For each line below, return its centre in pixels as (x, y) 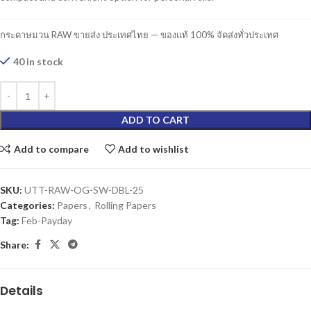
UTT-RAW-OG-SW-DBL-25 (84, 190)
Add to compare (51, 149)
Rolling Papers (125, 205)
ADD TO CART (155, 120)
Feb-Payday (47, 220)
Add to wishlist (154, 149)
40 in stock (38, 61)
